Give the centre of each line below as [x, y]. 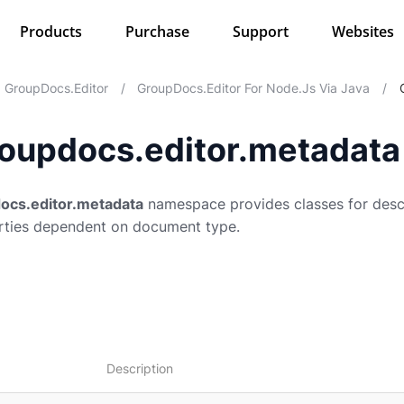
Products [50, 32]
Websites [363, 32]
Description [140, 368]
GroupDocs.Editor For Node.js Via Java [254, 88]
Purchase [157, 32]
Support [260, 32]
